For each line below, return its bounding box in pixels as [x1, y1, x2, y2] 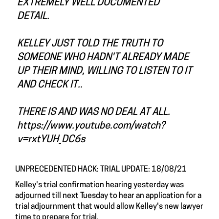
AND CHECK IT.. [17, 80, 83, 90]
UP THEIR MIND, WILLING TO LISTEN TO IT [17, 66, 192, 76]
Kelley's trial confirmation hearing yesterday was [15, 181, 184, 189]
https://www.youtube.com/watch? [17, 121, 165, 131]
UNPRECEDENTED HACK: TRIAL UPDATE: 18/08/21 [15, 166, 187, 174]
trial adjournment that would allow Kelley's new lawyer [15, 203, 203, 211]
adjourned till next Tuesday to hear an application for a [15, 192, 201, 200]
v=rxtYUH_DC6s [17, 135, 85, 145]
